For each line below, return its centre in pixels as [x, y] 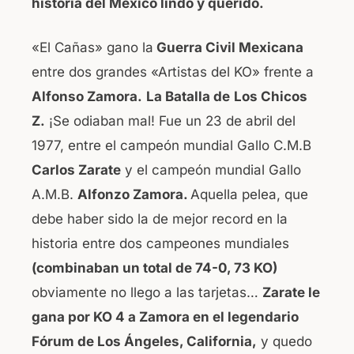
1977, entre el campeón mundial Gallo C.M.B [171, 146]
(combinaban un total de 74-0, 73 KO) [154, 268]
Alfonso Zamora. [87, 97]
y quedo [284, 342]
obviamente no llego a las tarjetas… [147, 293]
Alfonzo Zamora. [134, 195]
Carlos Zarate [76, 170]
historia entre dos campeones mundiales [160, 244]
